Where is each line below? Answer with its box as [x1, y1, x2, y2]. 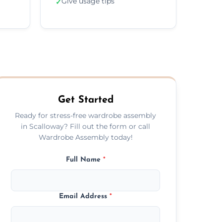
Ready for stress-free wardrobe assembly [15, 111, 157, 120]
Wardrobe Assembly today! [38, 132, 133, 142]
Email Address [59, 192, 110, 200]
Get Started [57, 95, 113, 105]
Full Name [65, 156, 103, 164]
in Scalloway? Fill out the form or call [21, 121, 151, 131]
